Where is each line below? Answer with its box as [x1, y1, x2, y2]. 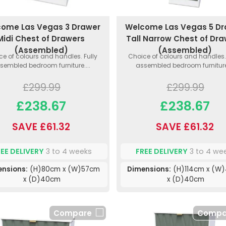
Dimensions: [127, 164, 171, 175]
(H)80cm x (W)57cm [28, 164, 100, 175]
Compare [53, 208, 92, 219]
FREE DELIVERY [136, 146, 188, 156]
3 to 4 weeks [44, 146, 92, 156]
